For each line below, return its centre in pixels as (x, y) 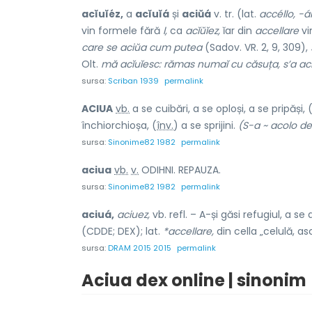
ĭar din (237, 30)
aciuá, (98, 214)
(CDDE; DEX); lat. (122, 231)
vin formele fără (122, 30)
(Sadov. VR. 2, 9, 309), (256, 47)
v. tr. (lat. (235, 14)
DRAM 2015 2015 (140, 248)
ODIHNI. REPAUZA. (180, 170)
